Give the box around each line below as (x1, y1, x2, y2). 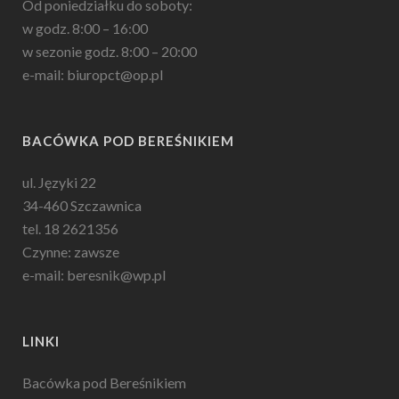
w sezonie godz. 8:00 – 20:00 (22, 43, 197, 60)
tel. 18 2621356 (22, 220, 118, 237)
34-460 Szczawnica (22, 197, 142, 214)
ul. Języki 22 (22, 174, 96, 191)
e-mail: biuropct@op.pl (22, 66, 163, 83)
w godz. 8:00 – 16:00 (22, 20, 148, 37)
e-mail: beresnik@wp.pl (22, 266, 166, 283)
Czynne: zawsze (22, 243, 119, 260)
